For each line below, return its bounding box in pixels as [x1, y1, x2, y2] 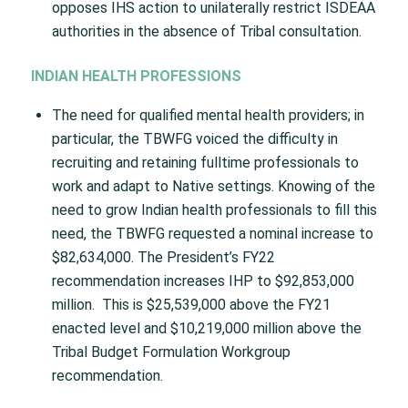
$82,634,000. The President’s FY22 [51, 248, 275, 266]
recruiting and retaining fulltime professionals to [51, 153, 359, 171]
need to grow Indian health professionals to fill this [51, 200, 377, 219]
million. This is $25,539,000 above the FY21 [51, 295, 331, 313]
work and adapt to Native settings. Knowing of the [51, 177, 375, 195]
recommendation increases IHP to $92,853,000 [51, 271, 354, 290]
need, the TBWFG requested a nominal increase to [51, 224, 373, 242]
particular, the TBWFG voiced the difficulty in [51, 129, 338, 148]
